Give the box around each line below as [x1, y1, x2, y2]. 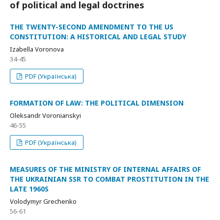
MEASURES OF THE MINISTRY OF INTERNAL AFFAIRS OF [10, 165, 201, 174]
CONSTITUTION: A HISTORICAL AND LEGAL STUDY [10, 32, 186, 41]
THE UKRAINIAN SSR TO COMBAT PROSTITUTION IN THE [10, 174, 209, 184]
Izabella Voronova [10, 45, 64, 54]
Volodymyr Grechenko [10, 197, 77, 206]
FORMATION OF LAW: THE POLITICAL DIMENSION [10, 98, 184, 108]
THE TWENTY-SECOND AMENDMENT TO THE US [10, 22, 173, 31]
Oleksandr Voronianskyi [10, 111, 81, 120]
